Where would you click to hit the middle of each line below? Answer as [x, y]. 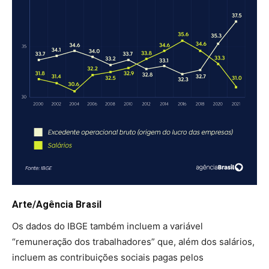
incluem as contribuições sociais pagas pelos [108, 258]
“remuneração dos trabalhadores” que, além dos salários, [133, 242]
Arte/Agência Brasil [57, 205]
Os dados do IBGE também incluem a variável [107, 226]
